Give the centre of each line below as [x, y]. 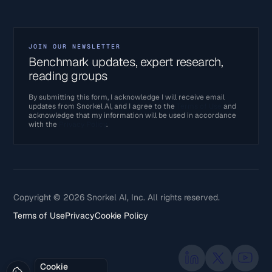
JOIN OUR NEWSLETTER [75, 47]
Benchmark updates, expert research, [126, 62]
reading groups [68, 76]
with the [44, 125]
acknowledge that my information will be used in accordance [133, 116]
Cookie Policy [122, 215]
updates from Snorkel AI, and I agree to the [103, 107]
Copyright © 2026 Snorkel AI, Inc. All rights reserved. [117, 197]
